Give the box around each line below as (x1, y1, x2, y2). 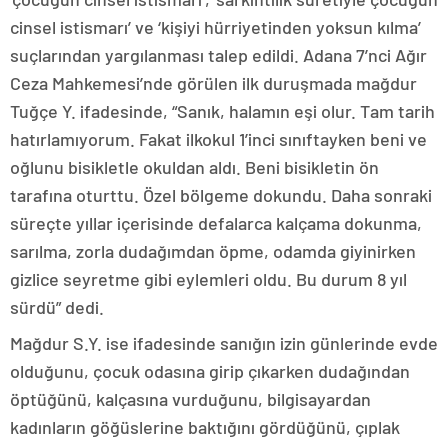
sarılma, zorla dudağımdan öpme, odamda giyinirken (10, 240, 416, 263)
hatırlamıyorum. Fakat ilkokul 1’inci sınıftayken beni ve (10, 128, 427, 151)
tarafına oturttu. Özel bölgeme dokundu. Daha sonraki (10, 184, 432, 207)
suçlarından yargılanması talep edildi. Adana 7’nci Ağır (10, 44, 427, 67)
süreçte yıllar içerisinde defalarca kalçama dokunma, (10, 212, 422, 235)
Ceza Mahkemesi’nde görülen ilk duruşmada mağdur (10, 72, 417, 95)
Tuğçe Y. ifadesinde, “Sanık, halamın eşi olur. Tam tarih (10, 100, 435, 123)
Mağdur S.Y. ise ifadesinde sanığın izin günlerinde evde (10, 332, 438, 355)
